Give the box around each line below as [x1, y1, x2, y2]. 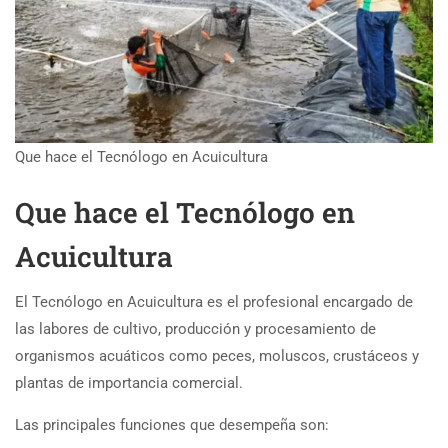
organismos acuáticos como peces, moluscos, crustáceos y [15, 346, 419, 365]
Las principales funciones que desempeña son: [15, 415, 329, 434]
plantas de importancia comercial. [15, 373, 243, 392]
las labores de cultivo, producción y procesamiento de [15, 319, 376, 338]
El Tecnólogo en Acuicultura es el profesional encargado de [15, 292, 413, 311]
